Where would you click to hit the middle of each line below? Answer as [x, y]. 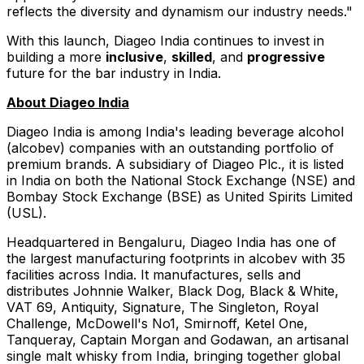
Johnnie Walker [121, 290]
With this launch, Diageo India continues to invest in [165, 40]
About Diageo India [68, 102]
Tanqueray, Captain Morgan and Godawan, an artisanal [178, 339]
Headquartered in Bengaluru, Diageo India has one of [171, 242]
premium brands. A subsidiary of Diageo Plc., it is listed [175, 164]
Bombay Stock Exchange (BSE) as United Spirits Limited [180, 196]
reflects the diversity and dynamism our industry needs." [180, 11]
